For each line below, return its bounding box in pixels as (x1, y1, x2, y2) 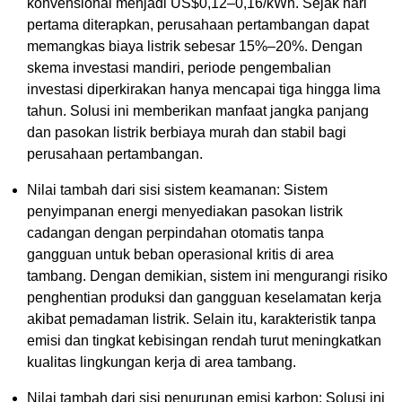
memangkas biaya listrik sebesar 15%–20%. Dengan (27, 39, 363, 55)
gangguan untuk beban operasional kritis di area (27, 247, 334, 263)
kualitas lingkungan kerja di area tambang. (27, 354, 296, 371)
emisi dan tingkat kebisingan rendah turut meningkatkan (27, 333, 381, 349)
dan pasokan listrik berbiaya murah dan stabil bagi (27, 125, 346, 141)
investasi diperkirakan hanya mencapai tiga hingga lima (27, 82, 380, 98)
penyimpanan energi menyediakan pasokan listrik (27, 204, 343, 220)
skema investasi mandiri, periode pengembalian (27, 60, 331, 76)
